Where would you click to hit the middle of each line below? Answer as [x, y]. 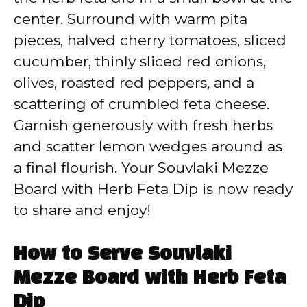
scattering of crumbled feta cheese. [142, 104]
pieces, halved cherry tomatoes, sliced [150, 40]
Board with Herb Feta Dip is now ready [153, 189]
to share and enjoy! [82, 210]
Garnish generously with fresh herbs [143, 125]
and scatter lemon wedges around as [148, 147]
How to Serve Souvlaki [123, 254]
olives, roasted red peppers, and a [134, 83]
